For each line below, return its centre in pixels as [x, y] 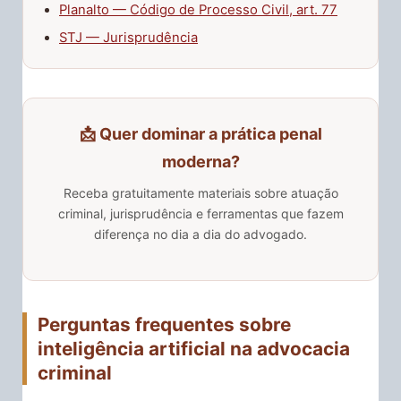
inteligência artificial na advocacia [194, 349]
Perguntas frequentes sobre [164, 325]
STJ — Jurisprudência [128, 37]
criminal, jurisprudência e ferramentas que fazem [200, 213]
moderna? [200, 161]
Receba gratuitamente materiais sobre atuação [200, 192]
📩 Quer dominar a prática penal [200, 133]
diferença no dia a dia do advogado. [200, 234]
